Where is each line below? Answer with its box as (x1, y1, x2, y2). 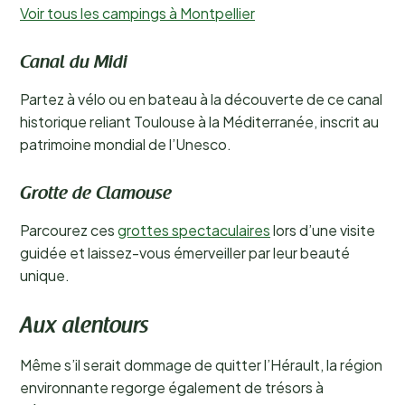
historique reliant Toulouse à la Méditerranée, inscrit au (20, 112, 379, 131)
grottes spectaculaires (118, 221, 270, 240)
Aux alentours (20, 316, 148, 338)
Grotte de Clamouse (20, 185, 172, 203)
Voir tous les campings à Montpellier (20, 4, 255, 23)
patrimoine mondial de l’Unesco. (20, 135, 231, 154)
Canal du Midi (20, 54, 127, 72)
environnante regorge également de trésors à (20, 378, 324, 397)
